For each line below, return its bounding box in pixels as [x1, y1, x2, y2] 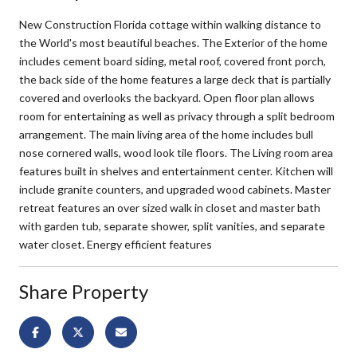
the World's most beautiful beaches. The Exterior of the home [19, 35, 328, 49]
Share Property [19, 279, 148, 303]
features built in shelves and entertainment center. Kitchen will [19, 163, 333, 178]
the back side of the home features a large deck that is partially [19, 72, 331, 86]
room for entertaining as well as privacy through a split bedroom [19, 108, 335, 123]
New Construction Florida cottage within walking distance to [19, 17, 321, 31]
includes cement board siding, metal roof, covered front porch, [19, 53, 326, 68]
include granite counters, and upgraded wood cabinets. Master [19, 182, 331, 196]
